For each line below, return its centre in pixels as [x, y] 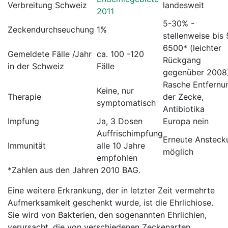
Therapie [26, 97]
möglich [179, 152]
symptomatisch [126, 103]
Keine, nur [115, 91]
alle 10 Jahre [121, 146]
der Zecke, [183, 97]
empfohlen [118, 158]
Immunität [28, 146]
